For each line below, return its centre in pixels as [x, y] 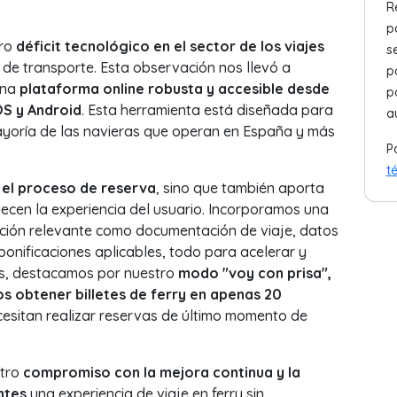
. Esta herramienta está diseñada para [207, 110]
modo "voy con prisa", [254, 273]
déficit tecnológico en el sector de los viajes [170, 46]
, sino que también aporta [240, 188]
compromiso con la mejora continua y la [161, 372]
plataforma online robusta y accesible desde [174, 89]
